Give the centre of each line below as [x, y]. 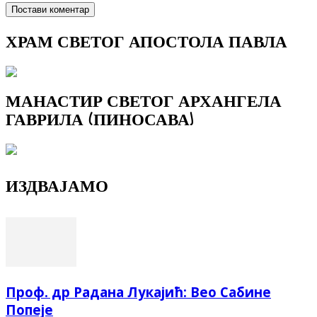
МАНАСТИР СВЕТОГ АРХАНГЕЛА [144, 101]
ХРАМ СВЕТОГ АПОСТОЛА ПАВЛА [146, 41]
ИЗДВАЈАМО [57, 186]
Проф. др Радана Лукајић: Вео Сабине [138, 292]
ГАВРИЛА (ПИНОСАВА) [99, 120]
